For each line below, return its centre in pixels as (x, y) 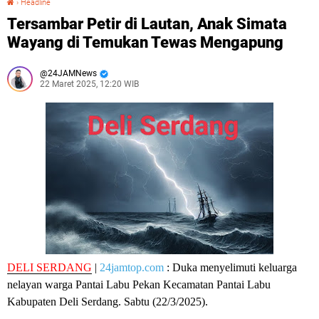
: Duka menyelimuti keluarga (230, 267)
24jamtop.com (132, 267)
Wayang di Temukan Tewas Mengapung (145, 42)
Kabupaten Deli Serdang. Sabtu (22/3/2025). (108, 302)
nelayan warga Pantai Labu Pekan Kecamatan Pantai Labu (139, 284)
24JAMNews (72, 73)
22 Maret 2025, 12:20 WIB (89, 84)
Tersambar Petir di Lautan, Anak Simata (147, 24)
